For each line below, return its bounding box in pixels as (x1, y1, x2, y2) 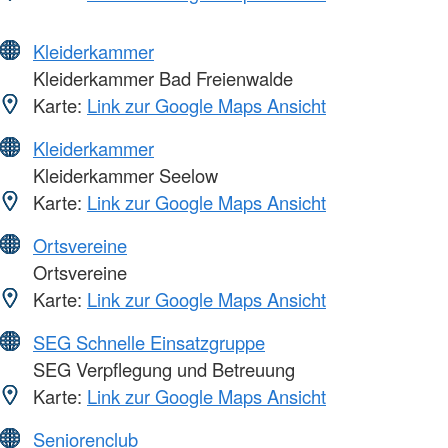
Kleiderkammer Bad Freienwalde (28, 65, 293, 92)
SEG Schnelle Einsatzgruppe (33, 329, 265, 356)
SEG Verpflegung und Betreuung (28, 356, 295, 383)
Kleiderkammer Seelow (28, 162, 218, 189)
